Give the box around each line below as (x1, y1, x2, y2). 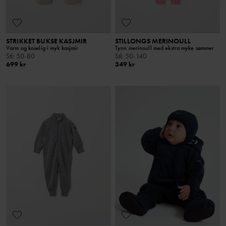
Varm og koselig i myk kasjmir (6, 44, 79, 52)
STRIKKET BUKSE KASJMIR (6, 36, 87, 46)
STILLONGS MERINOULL (115, 36, 191, 46)
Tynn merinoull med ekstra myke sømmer (115, 44, 214, 52)
